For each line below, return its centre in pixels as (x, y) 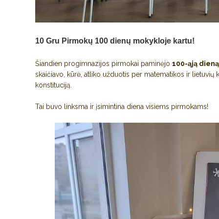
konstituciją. (54, 85)
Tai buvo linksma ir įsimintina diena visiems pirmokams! (122, 106)
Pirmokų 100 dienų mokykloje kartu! (128, 41)
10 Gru (47, 41)
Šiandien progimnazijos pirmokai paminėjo (104, 63)
